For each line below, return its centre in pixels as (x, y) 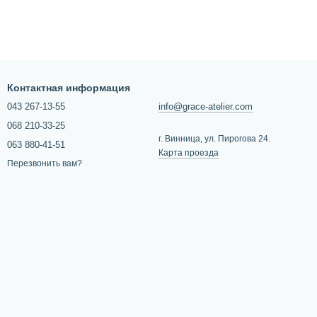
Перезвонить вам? (45, 164)
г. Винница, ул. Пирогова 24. (214, 139)
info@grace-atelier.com (206, 106)
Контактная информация (69, 88)
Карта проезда (189, 153)
